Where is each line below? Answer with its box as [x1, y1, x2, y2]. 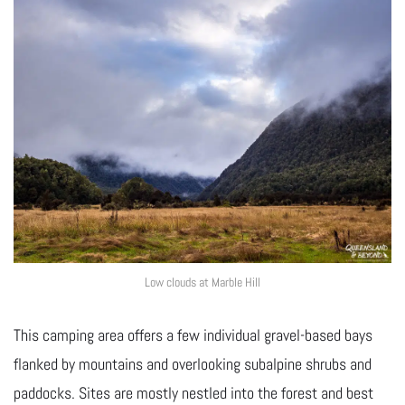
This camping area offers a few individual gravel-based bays [14, 325, 372, 346]
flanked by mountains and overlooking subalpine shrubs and [14, 353, 372, 375]
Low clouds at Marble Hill [145, 274, 260, 291]
